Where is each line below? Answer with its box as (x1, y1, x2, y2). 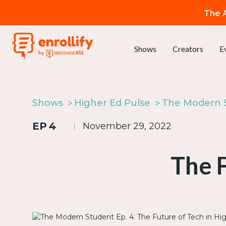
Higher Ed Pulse (74, 97, 151, 108)
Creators (173, 44, 203, 53)
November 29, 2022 (83, 121, 172, 132)
